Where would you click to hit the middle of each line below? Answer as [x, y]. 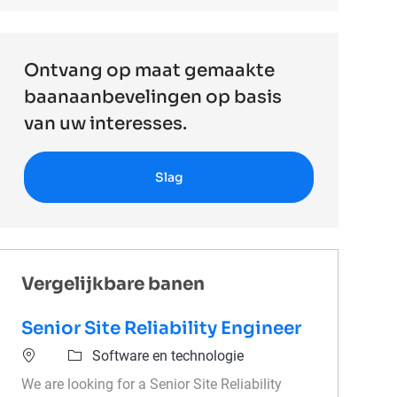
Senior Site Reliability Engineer [162, 329]
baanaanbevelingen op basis [153, 97]
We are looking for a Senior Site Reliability [152, 385]
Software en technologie [168, 356]
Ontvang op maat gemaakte [150, 71]
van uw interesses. [106, 124]
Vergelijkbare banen [113, 284]
